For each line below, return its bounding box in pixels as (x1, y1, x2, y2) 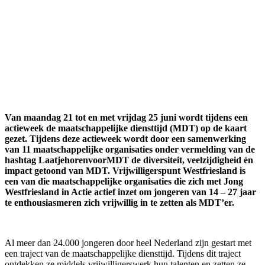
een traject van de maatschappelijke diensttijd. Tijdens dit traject (5, 248, 241, 258)
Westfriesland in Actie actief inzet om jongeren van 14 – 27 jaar (5, 186, 256, 197)
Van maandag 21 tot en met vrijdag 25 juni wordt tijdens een (5, 112, 248, 122)
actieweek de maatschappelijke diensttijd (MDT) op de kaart (5, 122, 247, 133)
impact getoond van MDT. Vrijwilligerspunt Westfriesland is (5, 165, 245, 176)
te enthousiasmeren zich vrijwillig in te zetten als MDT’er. (5, 197, 237, 208)
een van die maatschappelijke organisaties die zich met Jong (5, 176, 243, 186)
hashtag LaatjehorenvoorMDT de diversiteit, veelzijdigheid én (5, 154, 253, 165)
